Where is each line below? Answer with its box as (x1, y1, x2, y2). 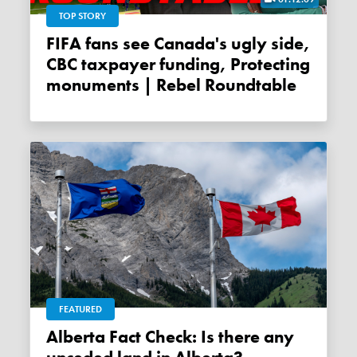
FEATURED (59, 302, 103, 316)
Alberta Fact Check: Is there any (46, 325, 59, 348)
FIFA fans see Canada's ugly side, (46, 32, 56, 55)
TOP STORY (59, 9, 107, 22)
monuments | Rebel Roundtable (46, 73, 297, 96)
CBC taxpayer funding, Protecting (46, 53, 311, 76)
